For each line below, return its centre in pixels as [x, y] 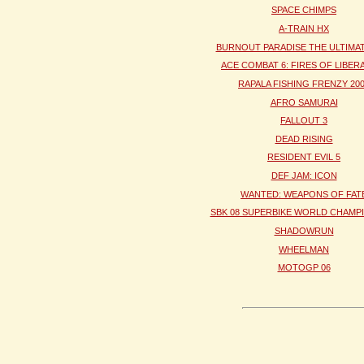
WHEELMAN [304, 249]
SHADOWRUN [304, 231]
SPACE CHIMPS [304, 10]
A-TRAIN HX [304, 28]
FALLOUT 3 [304, 121]
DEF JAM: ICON [304, 176]
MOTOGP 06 [304, 268]
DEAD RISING [304, 139]
